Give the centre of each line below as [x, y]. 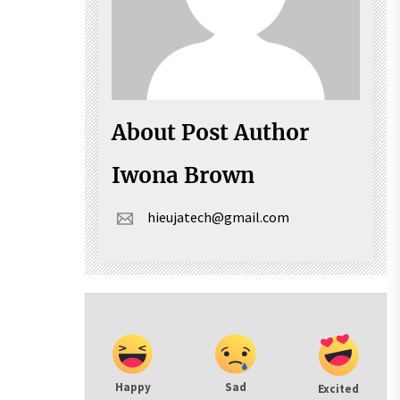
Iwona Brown [183, 175]
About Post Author [210, 132]
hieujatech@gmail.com [218, 217]
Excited [339, 388]
